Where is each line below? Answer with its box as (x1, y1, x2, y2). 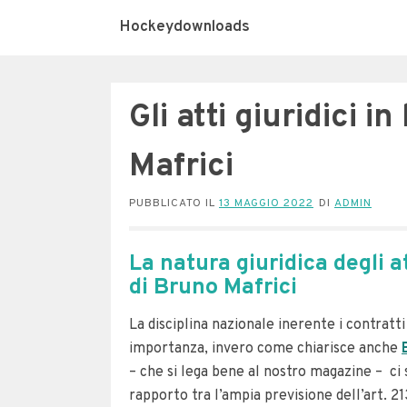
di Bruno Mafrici (129, 273, 297, 303)
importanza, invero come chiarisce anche (129, 340, 402, 358)
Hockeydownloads (120, 17, 250, 37)
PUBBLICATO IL (129, 196, 219, 211)
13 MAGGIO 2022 (219, 196, 313, 211)
